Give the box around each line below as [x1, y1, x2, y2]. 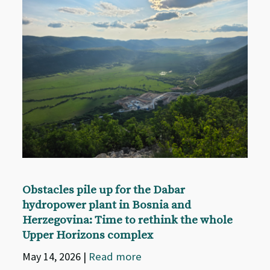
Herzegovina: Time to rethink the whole [22, 213, 233, 227]
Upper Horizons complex [22, 228, 154, 242]
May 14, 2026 [22, 249, 84, 263]
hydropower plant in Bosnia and [22, 198, 192, 212]
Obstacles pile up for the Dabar [22, 183, 186, 197]
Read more [89, 249, 142, 263]
